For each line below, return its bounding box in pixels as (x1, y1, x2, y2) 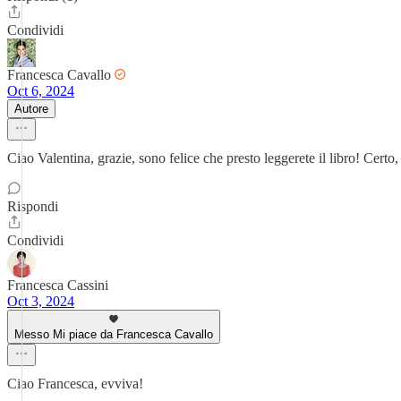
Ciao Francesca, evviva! (7, 376, 143, 391)
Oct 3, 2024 (7, 294, 74, 309)
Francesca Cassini (7, 277, 108, 293)
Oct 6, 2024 (7, 83, 74, 98)
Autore (14, 102, 48, 115)
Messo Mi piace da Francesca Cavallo (14, 328, 213, 341)
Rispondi (7, 199, 58, 214)
